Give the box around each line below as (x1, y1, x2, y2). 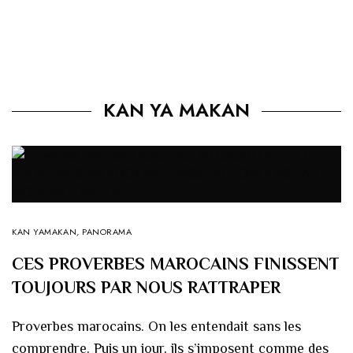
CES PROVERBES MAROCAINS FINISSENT (12, 253, 340, 273)
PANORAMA (82, 225, 132, 238)
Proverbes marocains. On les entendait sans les (12, 318, 302, 334)
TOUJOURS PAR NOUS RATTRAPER (12, 277, 281, 297)
